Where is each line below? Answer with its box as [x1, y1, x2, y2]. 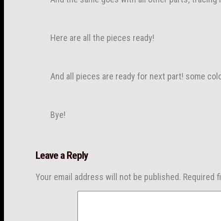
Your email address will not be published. [36, 171, 181, 182]
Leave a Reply [36, 148, 88, 161]
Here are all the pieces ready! [50, 32, 154, 43]
